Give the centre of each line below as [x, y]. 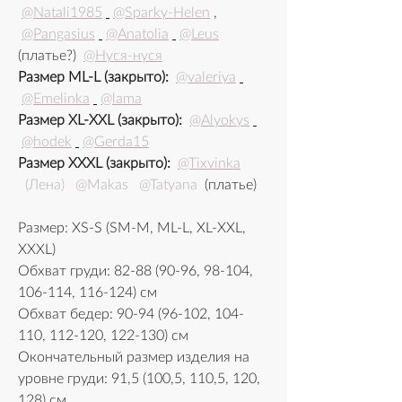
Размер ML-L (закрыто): [95, 78]
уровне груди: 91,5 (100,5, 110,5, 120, [139, 379]
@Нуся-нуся [123, 56]
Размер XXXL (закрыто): [96, 164]
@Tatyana [168, 185]
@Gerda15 [116, 142]
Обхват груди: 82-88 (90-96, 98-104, [135, 271]
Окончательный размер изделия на [134, 358]
